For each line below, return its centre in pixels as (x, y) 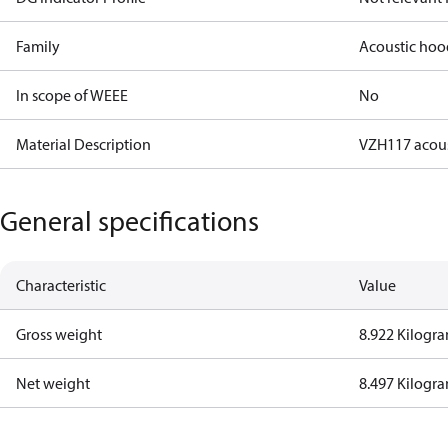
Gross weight (59, 334)
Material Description (83, 144)
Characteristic (61, 285)
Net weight (53, 383)
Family (38, 46)
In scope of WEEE (72, 95)
